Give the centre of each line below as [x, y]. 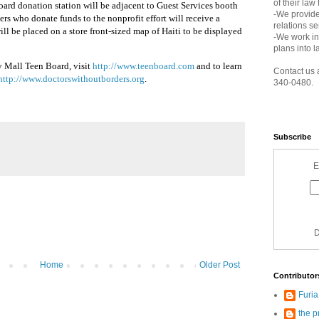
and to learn [218, 66]
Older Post [220, 265]
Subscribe [292, 137]
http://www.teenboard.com [143, 66]
